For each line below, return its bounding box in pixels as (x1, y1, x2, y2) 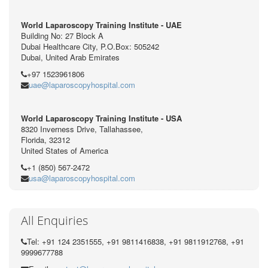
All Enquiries (21, 212, 88, 229)
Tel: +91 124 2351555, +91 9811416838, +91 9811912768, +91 (27, 236, 244, 248)
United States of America (21, 145, 108, 157)
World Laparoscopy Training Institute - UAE (21, 19, 182, 31)
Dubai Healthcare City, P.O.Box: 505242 (21, 41, 159, 53)
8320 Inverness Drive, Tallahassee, (21, 123, 143, 135)
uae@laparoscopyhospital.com (29, 79, 135, 91)
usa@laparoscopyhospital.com (29, 172, 135, 184)
